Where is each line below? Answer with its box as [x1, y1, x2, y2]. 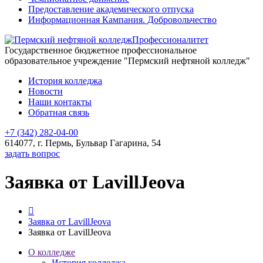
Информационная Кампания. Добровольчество [28, 15, 217, 25]
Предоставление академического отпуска [28, 4, 194, 14]
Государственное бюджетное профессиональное [5, 45, 197, 55]
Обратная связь [28, 107, 89, 117]
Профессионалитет [132, 35, 208, 45]
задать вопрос [5, 149, 60, 159]
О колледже [28, 247, 75, 257]
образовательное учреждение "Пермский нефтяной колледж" [5, 56, 250, 66]
